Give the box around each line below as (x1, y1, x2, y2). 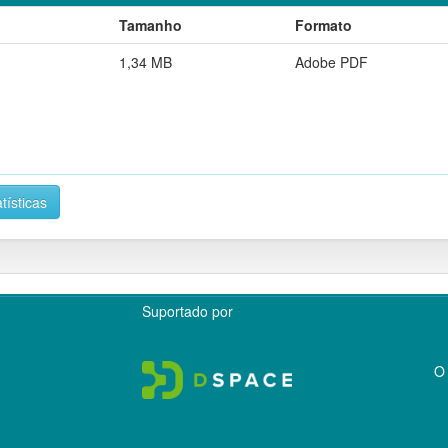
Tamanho (119, 14, 182, 35)
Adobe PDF (295, 51, 368, 72)
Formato (295, 14, 352, 35)
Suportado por (142, 300, 234, 321)
